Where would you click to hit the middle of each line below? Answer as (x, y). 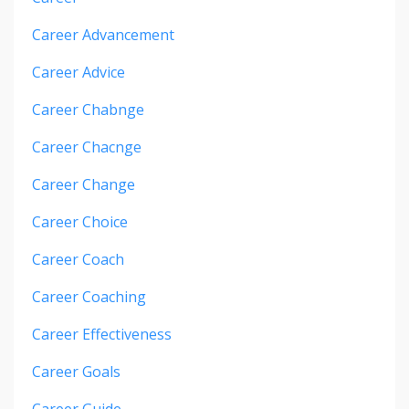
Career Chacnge (87, 147)
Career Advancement (103, 35)
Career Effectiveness (102, 335)
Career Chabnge (88, 110)
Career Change (84, 185)
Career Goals (76, 372)
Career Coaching (89, 297)
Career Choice (80, 222)
